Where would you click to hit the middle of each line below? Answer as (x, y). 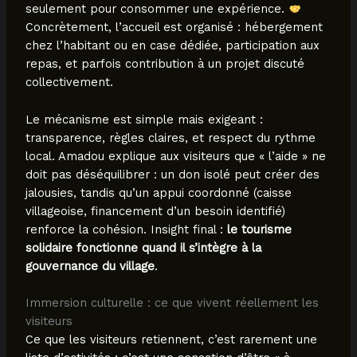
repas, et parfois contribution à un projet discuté (165, 64)
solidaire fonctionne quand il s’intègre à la (143, 247)
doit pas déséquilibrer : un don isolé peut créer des (172, 174)
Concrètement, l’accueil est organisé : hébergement (174, 27)
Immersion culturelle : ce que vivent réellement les (172, 302)
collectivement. (69, 82)
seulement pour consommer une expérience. (157, 9)
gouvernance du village (90, 266)
